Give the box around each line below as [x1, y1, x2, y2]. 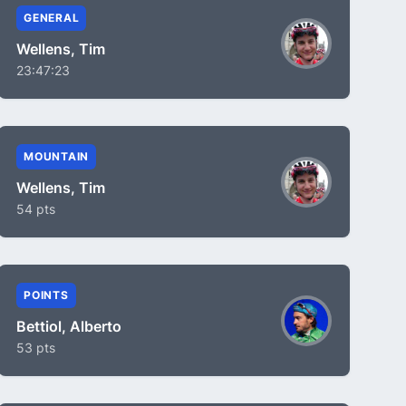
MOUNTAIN [24, 150, 89, 163]
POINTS [24, 288, 69, 302]
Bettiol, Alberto [16, 317, 121, 335]
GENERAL [24, 11, 80, 24]
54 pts [16, 201, 55, 217]
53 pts [16, 340, 55, 355]
